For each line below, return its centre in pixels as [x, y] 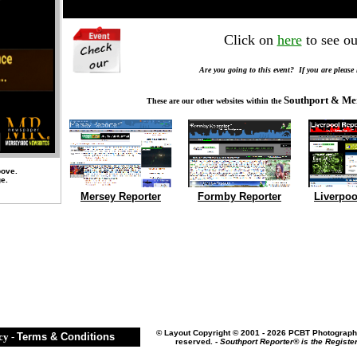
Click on [250, 40]
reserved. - [197, 341]
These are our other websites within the [215, 101]
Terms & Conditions [66, 337]
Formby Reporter [239, 196]
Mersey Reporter [121, 196]
